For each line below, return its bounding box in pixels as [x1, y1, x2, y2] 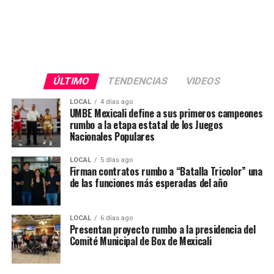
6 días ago [100, 214, 133, 222]
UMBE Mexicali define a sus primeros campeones [69, 106, 263, 120]
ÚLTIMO [52, 75, 92, 87]
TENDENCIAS [106, 75, 170, 87]
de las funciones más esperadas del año [69, 176, 228, 190]
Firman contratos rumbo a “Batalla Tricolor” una [69, 164, 262, 179]
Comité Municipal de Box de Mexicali [69, 234, 212, 248]
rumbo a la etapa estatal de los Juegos [69, 117, 223, 132]
